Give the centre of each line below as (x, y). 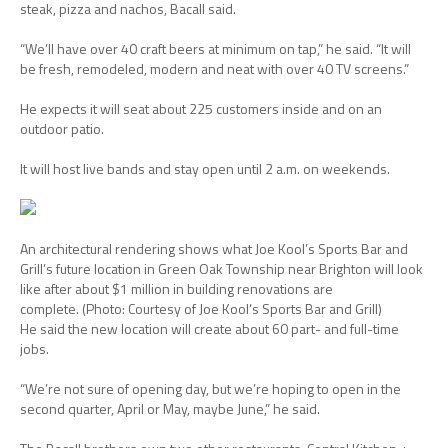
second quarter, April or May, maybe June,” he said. (170, 409)
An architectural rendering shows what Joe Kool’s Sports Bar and (214, 249)
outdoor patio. (62, 129)
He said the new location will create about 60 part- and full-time (209, 329)
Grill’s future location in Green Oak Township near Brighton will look (221, 269)
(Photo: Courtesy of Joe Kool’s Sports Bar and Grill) (232, 309)
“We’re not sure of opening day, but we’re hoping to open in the (210, 389)
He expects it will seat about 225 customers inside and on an (201, 109)
